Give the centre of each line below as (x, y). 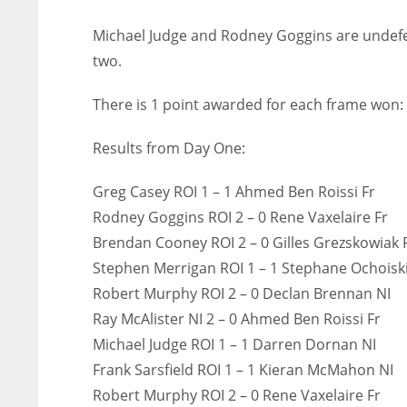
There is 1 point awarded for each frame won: (248, 104)
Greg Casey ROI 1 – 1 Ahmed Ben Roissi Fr (234, 192)
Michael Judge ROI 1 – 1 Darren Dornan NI (234, 344)
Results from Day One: (169, 148)
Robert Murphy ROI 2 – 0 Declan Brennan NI (242, 293)
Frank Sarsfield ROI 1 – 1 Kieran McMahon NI (245, 370)
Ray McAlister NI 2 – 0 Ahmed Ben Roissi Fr (237, 319)
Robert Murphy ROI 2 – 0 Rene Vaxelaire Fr (237, 395)
